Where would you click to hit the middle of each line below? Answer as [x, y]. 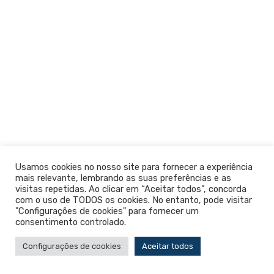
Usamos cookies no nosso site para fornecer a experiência [134, 167]
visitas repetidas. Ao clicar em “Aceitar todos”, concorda [131, 189]
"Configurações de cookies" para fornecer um [107, 211]
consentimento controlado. [71, 222]
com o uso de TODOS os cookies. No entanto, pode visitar [134, 200]
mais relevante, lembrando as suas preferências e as [123, 178]
